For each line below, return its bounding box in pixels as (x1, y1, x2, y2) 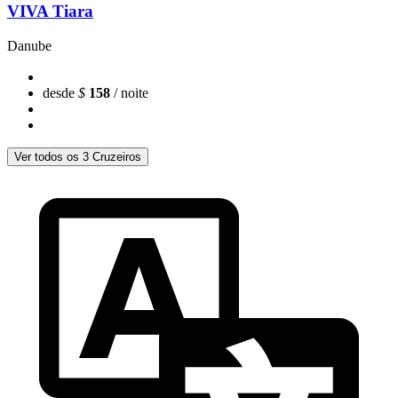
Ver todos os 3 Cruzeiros (14, 150, 141, 163)
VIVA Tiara (7, 2, 93, 21)
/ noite (110, 85, 148, 100)
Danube (7, 38, 52, 53)
